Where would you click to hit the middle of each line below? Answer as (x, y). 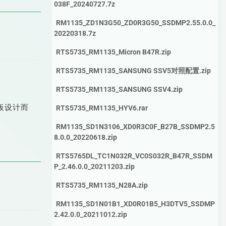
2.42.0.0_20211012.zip (90, 214)
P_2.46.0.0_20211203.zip (94, 166)
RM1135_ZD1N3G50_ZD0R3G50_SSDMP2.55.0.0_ (135, 23)
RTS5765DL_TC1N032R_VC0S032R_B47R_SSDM (134, 156)
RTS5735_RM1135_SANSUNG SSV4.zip (119, 89)
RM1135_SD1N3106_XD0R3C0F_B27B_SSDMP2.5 (135, 127)
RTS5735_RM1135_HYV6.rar (102, 108)
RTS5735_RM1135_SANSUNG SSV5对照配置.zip (133, 71)
